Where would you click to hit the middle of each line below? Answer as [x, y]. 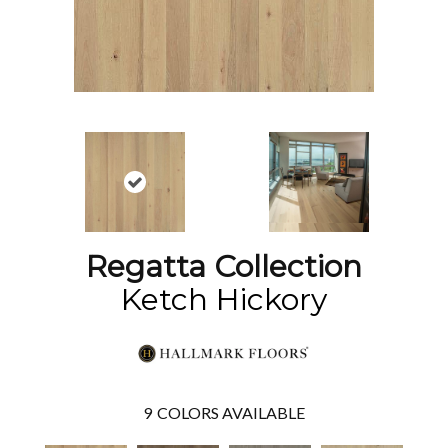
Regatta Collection [224, 266]
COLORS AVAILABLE [231, 412]
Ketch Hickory [224, 299]
